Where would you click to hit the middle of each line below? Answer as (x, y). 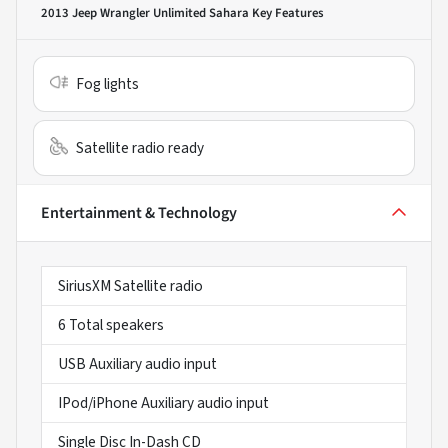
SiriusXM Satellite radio (130, 285)
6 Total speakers (111, 324)
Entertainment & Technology (139, 212)
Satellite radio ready (140, 147)
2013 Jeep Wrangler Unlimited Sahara (145, 12)
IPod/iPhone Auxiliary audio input (163, 402)
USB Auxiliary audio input (137, 363)
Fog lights (107, 83)
